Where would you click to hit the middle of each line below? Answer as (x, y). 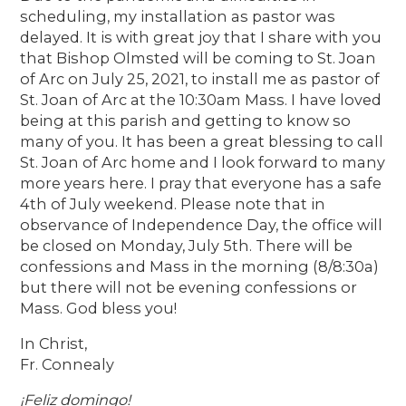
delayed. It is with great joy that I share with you (201, 37)
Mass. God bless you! (99, 308)
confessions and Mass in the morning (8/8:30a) (200, 266)
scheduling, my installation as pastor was (178, 16)
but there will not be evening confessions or (189, 287)
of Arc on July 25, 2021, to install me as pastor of (200, 78)
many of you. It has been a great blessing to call (202, 141)
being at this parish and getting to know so (186, 120)
